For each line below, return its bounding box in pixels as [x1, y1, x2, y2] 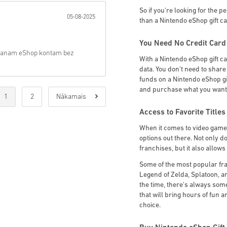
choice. [139, 202, 161, 210]
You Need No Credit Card [139, 40, 226, 48]
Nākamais [56, 93, 88, 101]
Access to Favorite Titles [139, 108, 225, 117]
